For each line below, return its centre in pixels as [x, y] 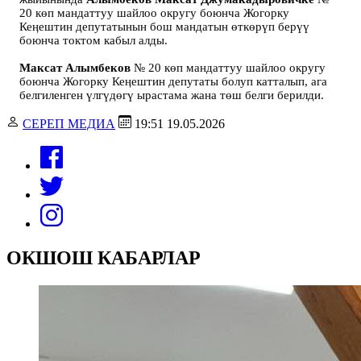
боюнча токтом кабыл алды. [93, 40]
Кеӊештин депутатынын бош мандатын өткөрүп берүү [164, 26]
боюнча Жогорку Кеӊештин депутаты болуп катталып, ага [173, 81]
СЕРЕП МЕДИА [69, 123]
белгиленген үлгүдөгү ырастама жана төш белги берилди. [172, 95]
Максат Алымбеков [77, 67]
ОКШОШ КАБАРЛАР [104, 257]
